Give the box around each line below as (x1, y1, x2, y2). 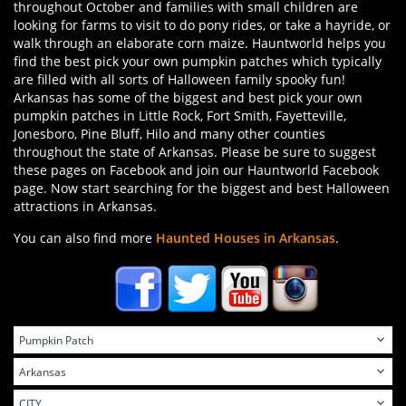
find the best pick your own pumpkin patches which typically (14, 53, 382, 71)
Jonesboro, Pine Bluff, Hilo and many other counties (14, 125, 325, 143)
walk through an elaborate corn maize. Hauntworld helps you (14, 34, 386, 53)
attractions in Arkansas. (14, 198, 157, 216)
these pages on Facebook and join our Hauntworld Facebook (14, 161, 379, 179)
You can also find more (14, 229, 156, 247)
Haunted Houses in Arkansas (156, 229, 335, 247)
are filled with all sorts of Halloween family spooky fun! (14, 71, 345, 89)
